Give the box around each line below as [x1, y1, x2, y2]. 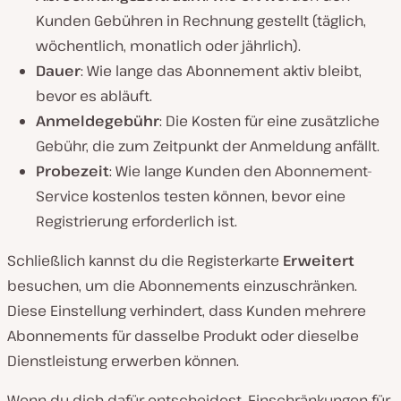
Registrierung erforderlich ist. [36, 211, 237, 232]
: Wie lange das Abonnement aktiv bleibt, [81, 61, 362, 81]
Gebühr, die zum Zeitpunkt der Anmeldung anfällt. [36, 136, 380, 157]
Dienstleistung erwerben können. [7, 351, 239, 371]
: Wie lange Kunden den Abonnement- [109, 161, 372, 182]
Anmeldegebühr [36, 111, 159, 132]
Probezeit [36, 161, 109, 182]
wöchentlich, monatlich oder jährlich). [36, 36, 301, 56]
